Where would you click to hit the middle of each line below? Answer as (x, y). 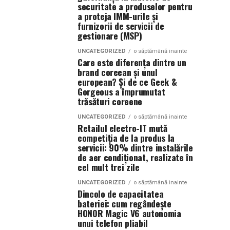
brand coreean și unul (118, 72)
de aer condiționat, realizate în (135, 157)
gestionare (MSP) (110, 35)
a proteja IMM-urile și (118, 16)
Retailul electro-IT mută (122, 128)
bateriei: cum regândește (124, 203)
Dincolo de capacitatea (121, 194)
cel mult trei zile (109, 167)
